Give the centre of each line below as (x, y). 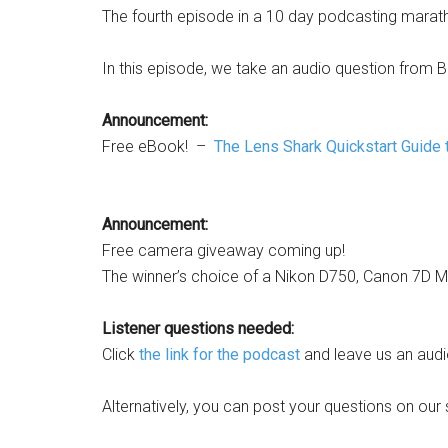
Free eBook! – (158, 146)
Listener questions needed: (198, 328)
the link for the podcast (219, 354)
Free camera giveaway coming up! (223, 250)
